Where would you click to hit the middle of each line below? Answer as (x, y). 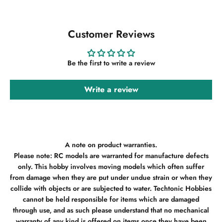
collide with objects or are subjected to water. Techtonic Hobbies (111, 188)
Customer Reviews (111, 34)
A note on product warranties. (111, 144)
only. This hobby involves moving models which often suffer (111, 166)
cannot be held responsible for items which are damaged (111, 199)
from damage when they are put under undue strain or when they (111, 177)
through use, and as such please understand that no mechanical (111, 210)
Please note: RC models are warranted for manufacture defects (111, 155)
